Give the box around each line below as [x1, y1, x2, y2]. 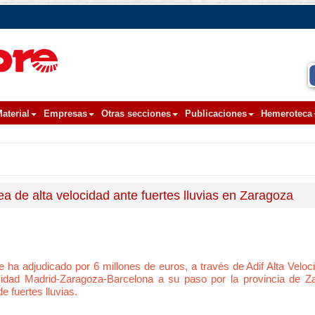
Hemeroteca [261, 108, 312, 119]
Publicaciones [185, 108, 247, 119]
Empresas [44, 108, 87, 119]
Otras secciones [101, 108, 171, 119]
